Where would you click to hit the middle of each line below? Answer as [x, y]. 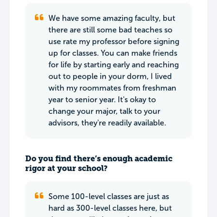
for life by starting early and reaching [114, 65]
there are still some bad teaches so [110, 30]
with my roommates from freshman [112, 88]
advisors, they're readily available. [107, 123]
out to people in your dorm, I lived [110, 76]
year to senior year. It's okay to [102, 100]
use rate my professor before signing [114, 41]
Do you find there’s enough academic [99, 159]
